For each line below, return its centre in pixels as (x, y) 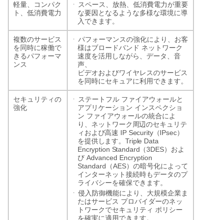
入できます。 (98, 21)
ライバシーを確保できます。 (122, 183)
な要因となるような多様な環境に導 (133, 13)
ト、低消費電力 (37, 13)
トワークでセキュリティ (115, 210)
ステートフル (99, 99)
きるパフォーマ (37, 56)
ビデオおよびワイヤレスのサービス (133, 73)
